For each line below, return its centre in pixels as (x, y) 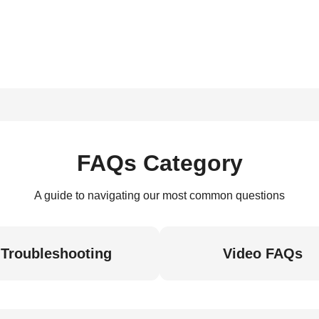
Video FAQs (263, 253)
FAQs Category (159, 163)
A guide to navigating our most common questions (159, 195)
